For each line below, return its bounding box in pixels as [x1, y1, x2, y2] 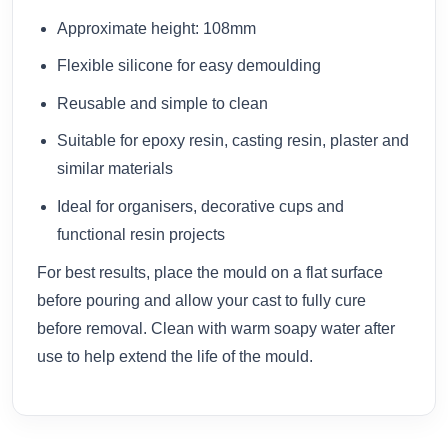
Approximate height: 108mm [57, 19, 256, 37]
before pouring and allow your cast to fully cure [37, 291, 366, 309]
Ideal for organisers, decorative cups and [57, 198, 344, 216]
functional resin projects [57, 226, 225, 244]
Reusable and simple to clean [57, 94, 268, 112]
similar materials [57, 160, 173, 178]
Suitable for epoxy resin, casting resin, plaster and [57, 132, 409, 150]
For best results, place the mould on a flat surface [37, 263, 383, 281]
